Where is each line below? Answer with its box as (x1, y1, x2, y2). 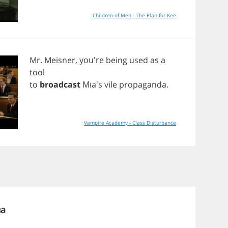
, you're (75, 54, 106, 66)
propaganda (119, 79, 166, 90)
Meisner (44, 54, 75, 66)
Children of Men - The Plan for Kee (93, 12, 176, 19)
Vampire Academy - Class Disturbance (129, 119, 176, 126)
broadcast (40, 79, 80, 90)
